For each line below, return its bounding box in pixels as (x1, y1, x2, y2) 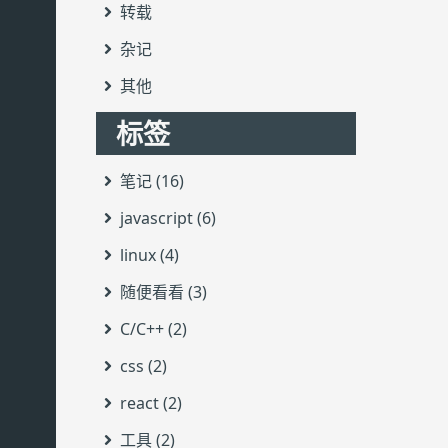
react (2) (120, 392, 182, 415)
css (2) (120, 355, 167, 378)
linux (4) (120, 244, 179, 267)
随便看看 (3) (120, 281, 207, 304)
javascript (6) (120, 207, 216, 230)
